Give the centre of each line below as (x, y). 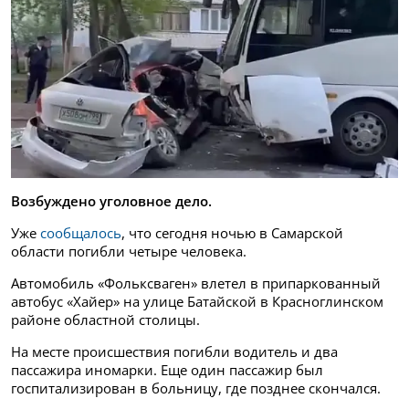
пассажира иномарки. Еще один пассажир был (167, 370)
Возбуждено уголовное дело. (111, 201)
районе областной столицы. (105, 320)
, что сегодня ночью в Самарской (232, 233)
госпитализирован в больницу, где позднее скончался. (196, 388)
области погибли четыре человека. (129, 252)
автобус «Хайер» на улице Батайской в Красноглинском (197, 302)
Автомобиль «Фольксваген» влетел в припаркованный (196, 283)
